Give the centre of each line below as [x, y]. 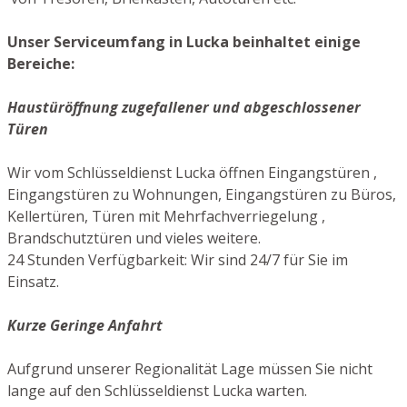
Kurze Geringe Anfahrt [85, 325]
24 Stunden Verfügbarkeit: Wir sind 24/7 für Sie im [178, 259]
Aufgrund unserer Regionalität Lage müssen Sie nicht [190, 368]
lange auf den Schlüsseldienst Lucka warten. [157, 390]
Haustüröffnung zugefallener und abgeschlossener [184, 107]
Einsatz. [33, 281]
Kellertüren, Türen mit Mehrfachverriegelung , [166, 216]
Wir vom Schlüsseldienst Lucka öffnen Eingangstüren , [192, 172]
